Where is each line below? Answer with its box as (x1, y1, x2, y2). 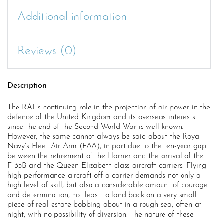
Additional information (18, 11, 127, 23)
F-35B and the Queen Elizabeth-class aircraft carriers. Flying (7, 162, 206, 170)
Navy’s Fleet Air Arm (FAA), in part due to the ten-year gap (7, 143, 206, 151)
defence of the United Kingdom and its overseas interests (7, 113, 195, 122)
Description (7, 82, 47, 90)
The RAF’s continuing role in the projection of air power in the (7, 104, 210, 112)
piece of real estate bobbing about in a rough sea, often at (7, 201, 201, 209)
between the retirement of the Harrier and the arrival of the (7, 152, 203, 161)
